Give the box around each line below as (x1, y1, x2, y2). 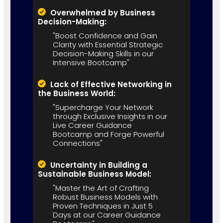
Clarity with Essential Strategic (52, 39, 163, 50)
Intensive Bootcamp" (52, 57, 129, 68)
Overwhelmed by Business (50, 7, 155, 18)
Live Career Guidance (52, 119, 132, 130)
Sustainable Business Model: (37, 168, 151, 179)
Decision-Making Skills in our (52, 48, 154, 59)
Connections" (52, 137, 103, 148)
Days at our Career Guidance (52, 209, 161, 220)
